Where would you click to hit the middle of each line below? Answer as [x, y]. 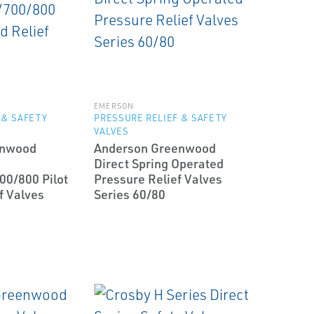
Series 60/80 [130, 194]
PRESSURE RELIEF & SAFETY [161, 118]
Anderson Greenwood [155, 148]
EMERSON [114, 106]
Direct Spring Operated [159, 163]
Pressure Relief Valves [158, 179]
